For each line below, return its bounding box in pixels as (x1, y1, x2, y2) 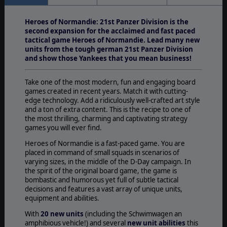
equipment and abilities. (24, 193, 101, 203)
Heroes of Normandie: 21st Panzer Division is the (24, 17, 188, 26)
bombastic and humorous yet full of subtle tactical (24, 175, 178, 184)
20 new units (40, 209, 84, 219)
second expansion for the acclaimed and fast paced (24, 26, 195, 35)
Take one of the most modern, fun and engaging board (24, 77, 196, 87)
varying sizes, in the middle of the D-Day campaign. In (24, 157, 191, 166)
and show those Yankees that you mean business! (24, 53, 193, 63)
